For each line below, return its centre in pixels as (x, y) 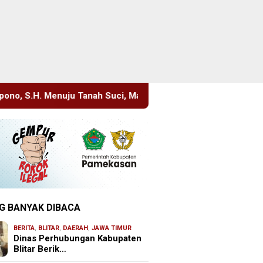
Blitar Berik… (40, 249)
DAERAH (76, 228)
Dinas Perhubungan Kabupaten (78, 239)
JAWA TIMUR (112, 228)
